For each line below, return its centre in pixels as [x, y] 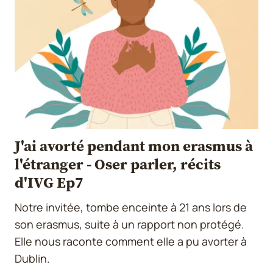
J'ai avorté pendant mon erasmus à [134, 145]
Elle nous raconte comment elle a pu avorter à [131, 241]
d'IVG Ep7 [49, 182]
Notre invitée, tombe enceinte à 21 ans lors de [131, 207]
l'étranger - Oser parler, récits [118, 164]
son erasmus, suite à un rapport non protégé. [129, 224]
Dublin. [32, 258]
